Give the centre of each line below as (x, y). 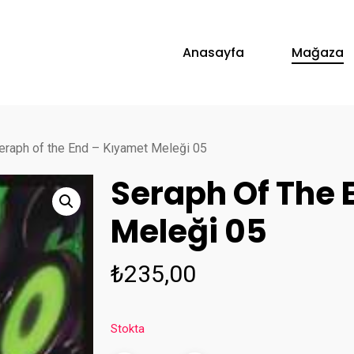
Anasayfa (213, 53)
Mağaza (318, 53)
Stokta (128, 329)
